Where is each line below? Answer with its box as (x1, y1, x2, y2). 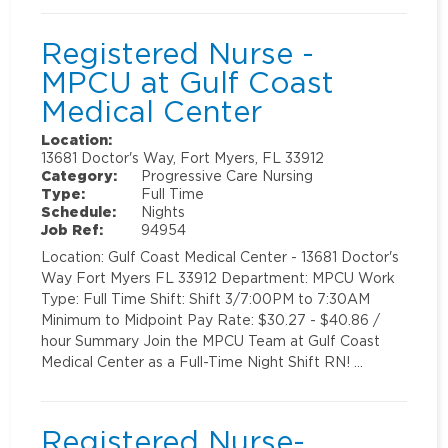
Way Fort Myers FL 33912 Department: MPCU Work (41, 270, 396, 286)
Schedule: (41, 204, 117, 220)
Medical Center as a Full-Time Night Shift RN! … (41, 354, 364, 370)
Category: (41, 168, 118, 184)
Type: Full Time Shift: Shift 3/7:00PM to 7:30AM (41, 291, 371, 307)
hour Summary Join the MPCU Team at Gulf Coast (41, 333, 381, 349)
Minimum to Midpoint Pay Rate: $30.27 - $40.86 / (41, 312, 381, 328)
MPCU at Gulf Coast (41, 65, 335, 98)
